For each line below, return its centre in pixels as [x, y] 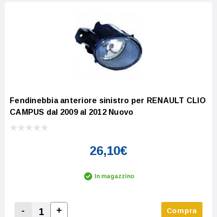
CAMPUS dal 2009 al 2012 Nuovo [72, 112]
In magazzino [114, 176]
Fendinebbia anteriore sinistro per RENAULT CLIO [108, 101]
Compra [182, 210]
